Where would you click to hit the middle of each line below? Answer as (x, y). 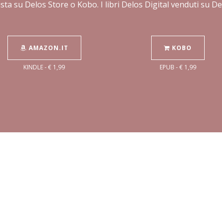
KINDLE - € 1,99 (44, 67)
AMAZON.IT (47, 48)
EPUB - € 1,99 (178, 67)
